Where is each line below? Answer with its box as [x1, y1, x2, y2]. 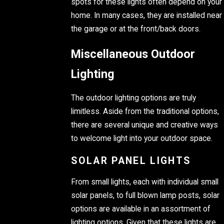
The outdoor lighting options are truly [71, 93, 196, 103]
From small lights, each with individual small [71, 177, 219, 187]
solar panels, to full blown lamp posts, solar [71, 191, 220, 200]
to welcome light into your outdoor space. [71, 134, 213, 143]
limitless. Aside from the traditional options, [71, 107, 219, 116]
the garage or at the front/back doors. [71, 24, 201, 33]
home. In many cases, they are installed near [71, 10, 222, 20]
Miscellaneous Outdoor [71, 46, 195, 61]
